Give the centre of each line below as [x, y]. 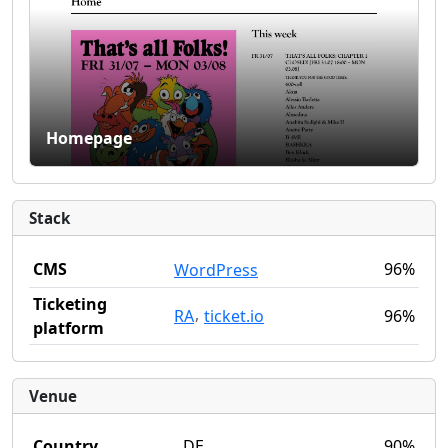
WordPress [216, 270]
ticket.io [234, 316]
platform [68, 328]
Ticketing [70, 304]
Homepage [89, 138]
